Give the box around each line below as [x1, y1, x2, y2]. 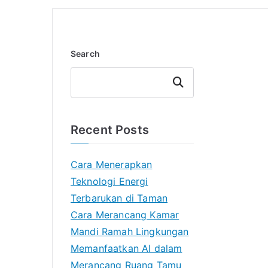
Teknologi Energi [71, 175, 148, 188]
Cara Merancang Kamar [71, 209, 179, 221]
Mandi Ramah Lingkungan [71, 226, 189, 238]
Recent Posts [71, 123, 149, 138]
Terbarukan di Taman [71, 192, 168, 205]
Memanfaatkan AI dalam [71, 242, 182, 255]
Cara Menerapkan [71, 159, 153, 171]
